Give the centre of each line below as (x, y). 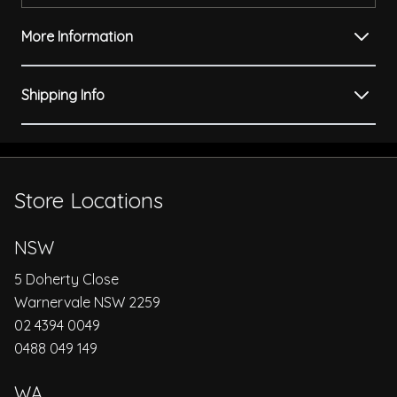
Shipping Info (63, 95)
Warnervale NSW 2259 (87, 303)
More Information (77, 37)
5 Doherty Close (66, 280)
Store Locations (89, 201)
